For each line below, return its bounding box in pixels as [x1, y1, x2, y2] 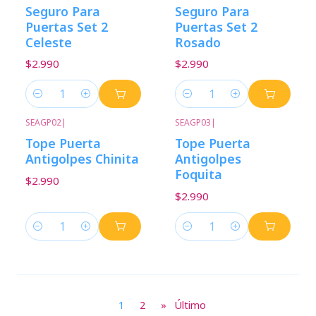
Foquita [175, 166, 222, 183]
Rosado [175, 33, 221, 51]
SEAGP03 [175, 116, 211, 129]
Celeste [25, 33, 72, 51]
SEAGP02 [25, 116, 61, 129]
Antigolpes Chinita [25, 150, 139, 168]
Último [174, 298, 206, 312]
